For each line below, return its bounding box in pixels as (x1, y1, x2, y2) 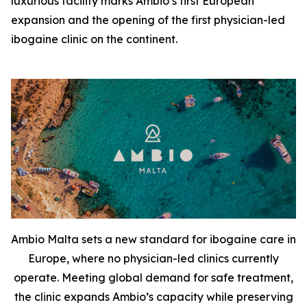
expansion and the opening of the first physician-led (11, 13, 285, 27)
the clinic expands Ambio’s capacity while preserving (14, 290, 293, 304)
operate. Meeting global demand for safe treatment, (14, 271, 293, 285)
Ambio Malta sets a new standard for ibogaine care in (11, 232, 296, 247)
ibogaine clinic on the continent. (11, 32, 177, 46)
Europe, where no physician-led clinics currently (28, 251, 279, 266)
